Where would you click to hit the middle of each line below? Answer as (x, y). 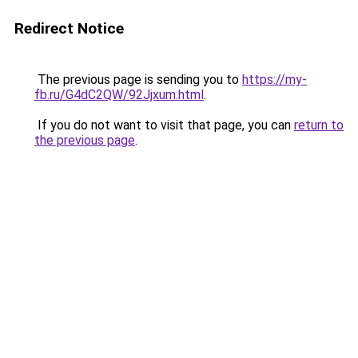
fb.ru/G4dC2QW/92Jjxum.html (119, 95)
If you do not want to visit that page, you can (164, 125)
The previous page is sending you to (138, 80)
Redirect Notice (69, 28)
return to (319, 125)
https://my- (274, 80)
